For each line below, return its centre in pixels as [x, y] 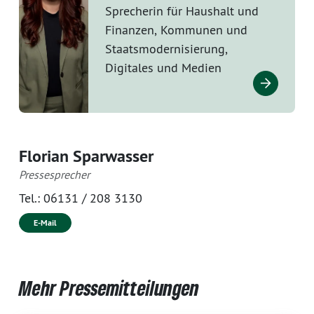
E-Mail [45, 223]
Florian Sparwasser [86, 156]
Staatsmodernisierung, [166, 48]
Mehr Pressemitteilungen [109, 288]
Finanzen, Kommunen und [176, 29]
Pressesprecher [54, 174]
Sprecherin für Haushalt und [182, 11]
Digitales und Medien [163, 67]
